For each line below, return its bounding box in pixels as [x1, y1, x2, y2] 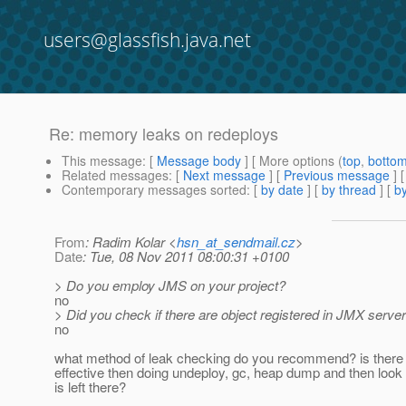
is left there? [54, 377, 126, 397]
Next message [183, 166, 266, 185]
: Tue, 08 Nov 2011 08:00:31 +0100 [82, 246, 289, 266]
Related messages [62, 166, 169, 185]
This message [62, 151, 142, 170]
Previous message [284, 166, 390, 185]
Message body [157, 151, 241, 170]
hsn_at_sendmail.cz [177, 232, 295, 252]
